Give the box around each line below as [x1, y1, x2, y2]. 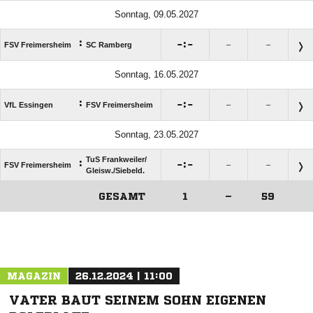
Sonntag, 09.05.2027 [115, 9, 198, 20]
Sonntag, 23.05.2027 [115, 129, 198, 140]
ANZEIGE [140, 214, 173, 223]
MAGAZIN [7, 271, 61, 282]
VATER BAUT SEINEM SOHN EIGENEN [9, 293, 266, 307]
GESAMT [98, 191, 145, 202]
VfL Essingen [4, 101, 53, 110]
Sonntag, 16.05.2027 [115, 69, 198, 80]
